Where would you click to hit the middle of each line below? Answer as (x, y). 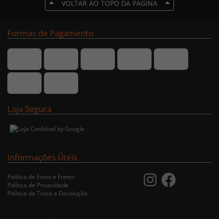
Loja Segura (29, 109)
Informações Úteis (42, 157)
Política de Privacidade (38, 185)
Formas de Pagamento (50, 33)
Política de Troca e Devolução (47, 194)
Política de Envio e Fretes (41, 177)
